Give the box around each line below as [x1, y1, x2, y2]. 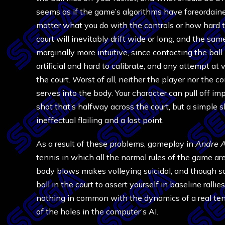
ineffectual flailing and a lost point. [36, 115, 164, 125]
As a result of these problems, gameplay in [36, 139, 195, 149]
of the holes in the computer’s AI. [36, 206, 158, 216]
